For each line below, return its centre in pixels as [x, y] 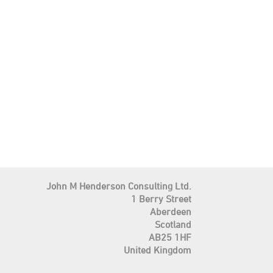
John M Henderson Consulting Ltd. [119, 186]
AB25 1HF [170, 237]
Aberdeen [170, 211]
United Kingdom [157, 250]
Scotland [173, 224]
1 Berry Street [161, 198]
